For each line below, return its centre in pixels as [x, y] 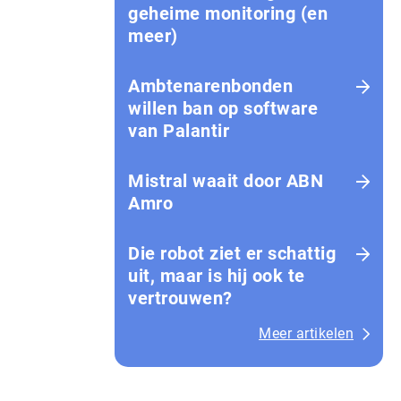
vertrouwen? [180, 298]
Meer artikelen [306, 333]
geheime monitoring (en [228, 13]
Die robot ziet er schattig [232, 253]
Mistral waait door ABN [226, 181]
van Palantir [179, 131]
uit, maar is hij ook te [217, 276]
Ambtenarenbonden [210, 86]
